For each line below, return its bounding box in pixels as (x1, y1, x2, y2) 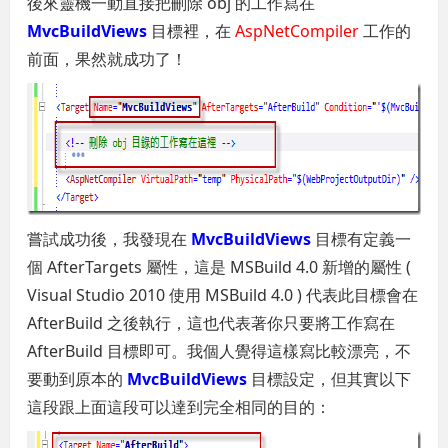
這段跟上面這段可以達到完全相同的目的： (27, 395, 332, 418)
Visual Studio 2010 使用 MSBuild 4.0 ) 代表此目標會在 (27, 283, 419, 306)
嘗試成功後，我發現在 (27, 227, 192, 250)
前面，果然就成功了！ (27, 47, 188, 70)
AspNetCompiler (235, 19, 360, 42)
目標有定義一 (311, 227, 412, 250)
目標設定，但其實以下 (247, 367, 412, 390)
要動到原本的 (27, 367, 128, 390)
